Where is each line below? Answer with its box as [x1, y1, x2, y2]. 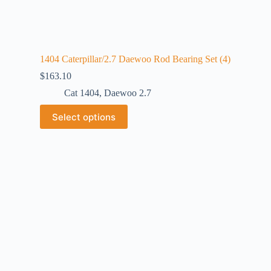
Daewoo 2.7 [104, 88, 151, 98]
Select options [52, 111, 116, 123]
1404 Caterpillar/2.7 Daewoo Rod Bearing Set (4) [40, 54, 230, 64]
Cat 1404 [64, 88, 99, 98]
